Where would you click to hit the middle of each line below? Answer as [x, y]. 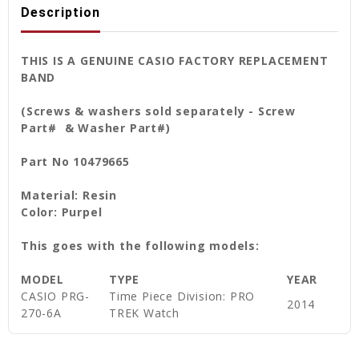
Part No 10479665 [75, 161]
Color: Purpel [64, 212]
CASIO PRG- [56, 296]
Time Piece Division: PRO [182, 296]
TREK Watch [145, 313]
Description [61, 12]
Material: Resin [71, 195]
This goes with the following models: [140, 245]
